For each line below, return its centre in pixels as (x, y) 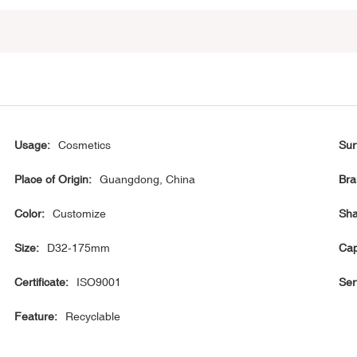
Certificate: (42, 282)
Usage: (33, 145)
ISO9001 (99, 282)
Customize (80, 214)
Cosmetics (85, 145)
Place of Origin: (53, 180)
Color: (30, 214)
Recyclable (93, 317)
